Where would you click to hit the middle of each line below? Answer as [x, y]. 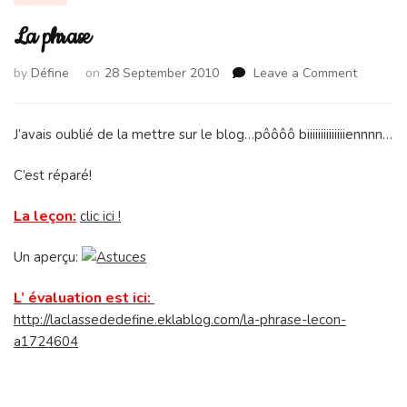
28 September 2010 [162, 74]
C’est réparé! [55, 176]
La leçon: [45, 217]
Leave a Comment [305, 74]
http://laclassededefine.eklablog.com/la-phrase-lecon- [180, 320]
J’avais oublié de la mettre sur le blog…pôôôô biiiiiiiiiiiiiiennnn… [203, 135]
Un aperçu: [48, 258]
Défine [50, 74]
